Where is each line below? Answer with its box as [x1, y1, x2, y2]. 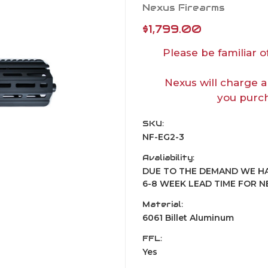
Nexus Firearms [142, 1, 225, 13]
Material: [142, 199, 183, 209]
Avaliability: [142, 152, 194, 163]
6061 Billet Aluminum [142, 212, 234, 223]
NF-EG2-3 [142, 131, 184, 142]
